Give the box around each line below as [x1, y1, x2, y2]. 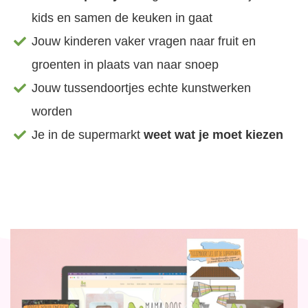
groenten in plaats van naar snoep [32, 58, 219, 72]
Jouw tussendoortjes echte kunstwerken [32, 81, 252, 96]
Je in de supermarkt [32, 128, 144, 142]
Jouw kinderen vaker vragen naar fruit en [32, 34, 256, 49]
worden [32, 104, 73, 119]
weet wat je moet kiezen [144, 128, 284, 142]
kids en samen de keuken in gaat [32, 11, 213, 25]
